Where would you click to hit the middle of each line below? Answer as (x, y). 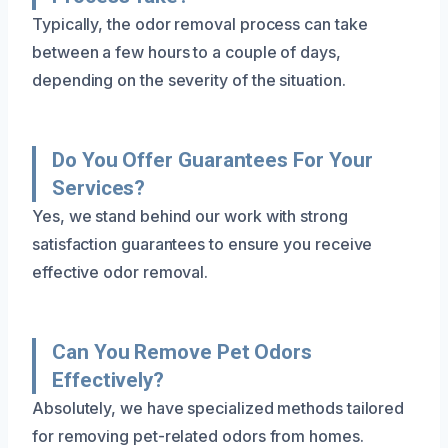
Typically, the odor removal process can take (200, 23)
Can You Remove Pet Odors (182, 351)
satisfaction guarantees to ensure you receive (202, 243)
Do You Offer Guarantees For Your (212, 159)
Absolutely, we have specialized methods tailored (218, 407)
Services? (99, 187)
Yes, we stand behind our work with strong (190, 215)
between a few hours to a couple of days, (186, 51)
